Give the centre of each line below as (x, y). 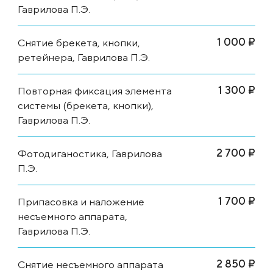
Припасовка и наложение (81, 201)
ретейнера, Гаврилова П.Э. (84, 57)
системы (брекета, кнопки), (86, 105)
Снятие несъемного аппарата (90, 264)
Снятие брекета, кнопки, (79, 42)
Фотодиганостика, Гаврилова (90, 153)
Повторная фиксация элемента (95, 90)
